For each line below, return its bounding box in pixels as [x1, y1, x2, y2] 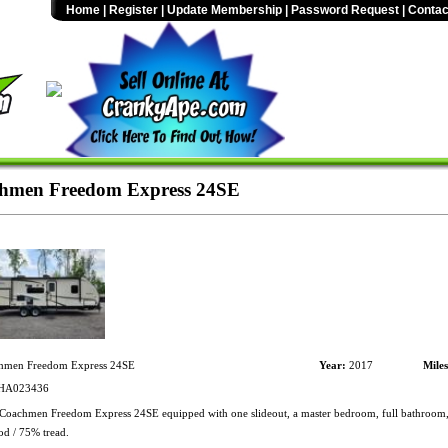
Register [109, 3, 158, 17]
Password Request [291, 3, 399, 17]
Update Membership [167, 3, 282, 17]
